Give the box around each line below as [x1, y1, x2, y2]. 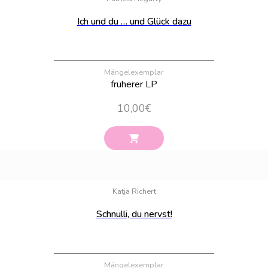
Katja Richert [112, 185, 156, 197]
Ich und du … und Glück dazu [77, 14, 191, 28]
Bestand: [237, 169, 261, 177]
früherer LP [111, 77, 157, 91]
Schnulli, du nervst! [96, 207, 172, 221]
